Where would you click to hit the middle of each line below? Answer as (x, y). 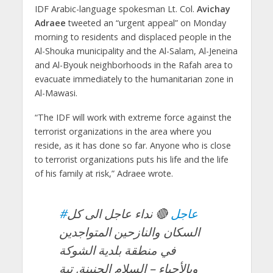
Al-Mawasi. (56, 93)
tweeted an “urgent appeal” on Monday (146, 23)
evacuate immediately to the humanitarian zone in (134, 79)
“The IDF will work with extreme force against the (133, 118)
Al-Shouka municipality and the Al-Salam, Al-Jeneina (136, 51)
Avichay (213, 9)
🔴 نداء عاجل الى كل (119, 214)
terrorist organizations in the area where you (123, 132)
